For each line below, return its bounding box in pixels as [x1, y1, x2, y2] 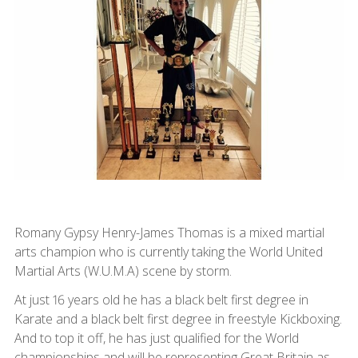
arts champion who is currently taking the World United [14, 243, 323, 261]
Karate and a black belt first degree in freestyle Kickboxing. [14, 310, 342, 328]
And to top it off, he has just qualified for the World [14, 329, 299, 348]
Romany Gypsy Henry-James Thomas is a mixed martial [14, 224, 324, 242]
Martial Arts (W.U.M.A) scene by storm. [14, 262, 232, 280]
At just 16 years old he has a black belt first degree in [14, 291, 308, 309]
